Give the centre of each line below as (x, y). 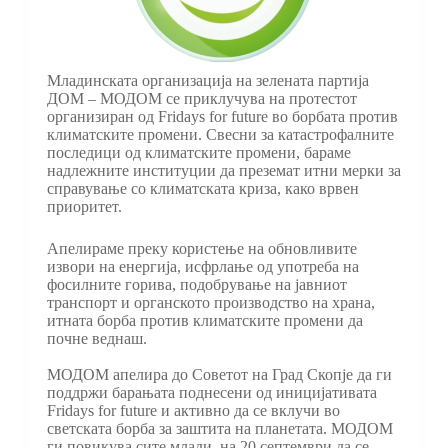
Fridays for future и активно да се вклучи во (193, 410)
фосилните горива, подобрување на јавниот (196, 284)
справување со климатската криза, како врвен (202, 188)
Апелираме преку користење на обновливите (201, 248)
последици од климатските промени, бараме (198, 152)
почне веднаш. (96, 338)
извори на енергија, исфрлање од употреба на (202, 266)
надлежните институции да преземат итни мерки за (223, 170)
